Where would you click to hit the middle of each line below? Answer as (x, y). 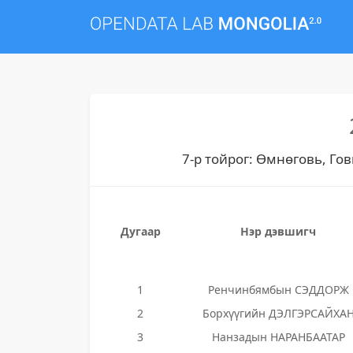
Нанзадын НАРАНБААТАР (278, 337)
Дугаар (140, 231)
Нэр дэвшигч (278, 231)
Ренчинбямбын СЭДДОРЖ (278, 290)
